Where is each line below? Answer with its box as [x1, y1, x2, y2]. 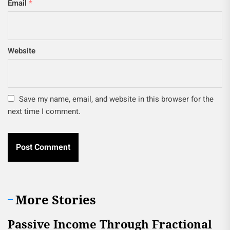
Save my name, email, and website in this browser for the [19, 93, 214, 105]
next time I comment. [8, 106, 81, 117]
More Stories [15, 191, 96, 208]
